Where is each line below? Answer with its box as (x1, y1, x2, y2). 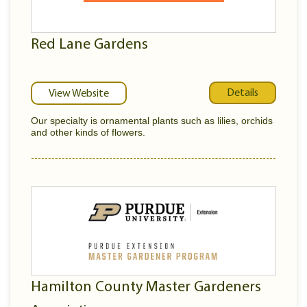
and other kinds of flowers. (31, 127, 145, 138)
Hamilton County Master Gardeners (31, 280, 261, 295)
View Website (49, 88, 109, 99)
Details (227, 87, 258, 99)
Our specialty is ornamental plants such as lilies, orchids (31, 115, 273, 126)
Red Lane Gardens (31, 37, 148, 53)
